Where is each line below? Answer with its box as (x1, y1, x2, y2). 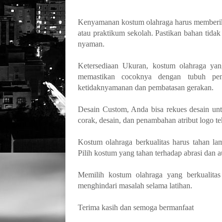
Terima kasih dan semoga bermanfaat (78, 203, 194, 212)
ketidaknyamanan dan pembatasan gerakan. (78, 83, 214, 92)
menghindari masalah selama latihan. (78, 181, 194, 190)
